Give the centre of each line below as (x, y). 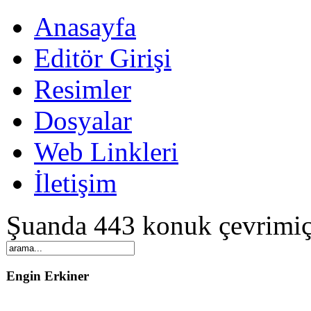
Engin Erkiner (48, 276)
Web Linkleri (106, 152)
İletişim (75, 183)
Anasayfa (85, 27)
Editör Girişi (103, 58)
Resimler (83, 89)
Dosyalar (83, 120)
